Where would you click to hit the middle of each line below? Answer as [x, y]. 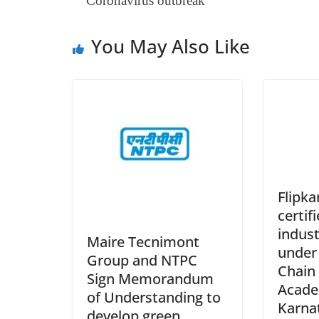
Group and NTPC [142, 261]
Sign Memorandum [150, 279]
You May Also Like [171, 46]
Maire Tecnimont [143, 242]
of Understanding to [154, 298]
